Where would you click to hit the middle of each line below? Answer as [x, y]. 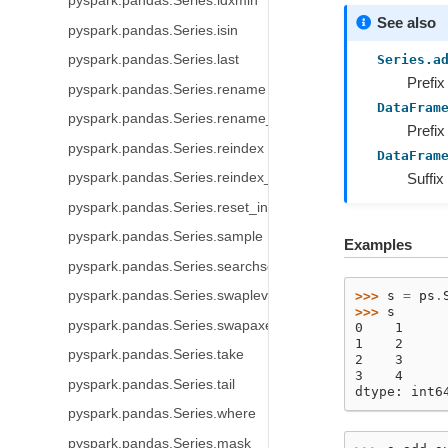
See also [406, 22]
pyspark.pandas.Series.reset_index [179, 207]
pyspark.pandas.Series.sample [165, 236]
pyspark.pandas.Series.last [153, 59]
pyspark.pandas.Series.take [155, 354]
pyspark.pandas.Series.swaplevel [173, 295]
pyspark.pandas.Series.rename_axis [183, 118]
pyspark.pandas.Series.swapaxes [173, 325]
